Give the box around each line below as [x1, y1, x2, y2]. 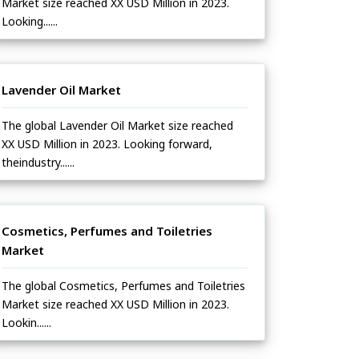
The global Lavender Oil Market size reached [2, 118, 233, 134]
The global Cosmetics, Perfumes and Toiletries [2, 278, 245, 294]
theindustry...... [2, 155, 75, 171]
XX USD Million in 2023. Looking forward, [2, 136, 212, 152]
